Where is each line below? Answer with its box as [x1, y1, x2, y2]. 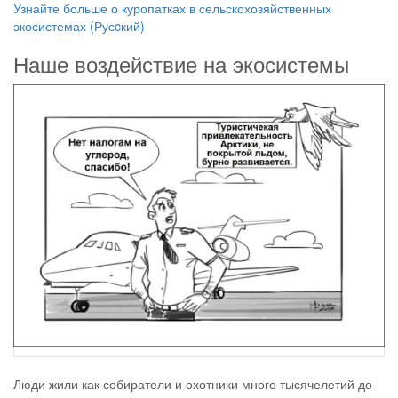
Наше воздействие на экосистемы [13, 47, 349, 79]
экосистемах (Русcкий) [13, 16, 145, 35]
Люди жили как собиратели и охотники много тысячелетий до [13, 374, 372, 393]
